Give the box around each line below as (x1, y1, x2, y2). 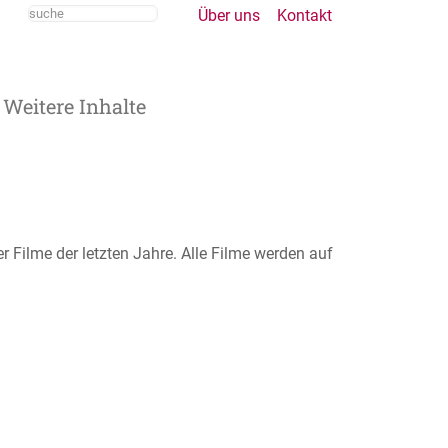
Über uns (197, 6, 260, 25)
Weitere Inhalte (2, 92, 146, 119)
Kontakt (276, 6, 332, 25)
